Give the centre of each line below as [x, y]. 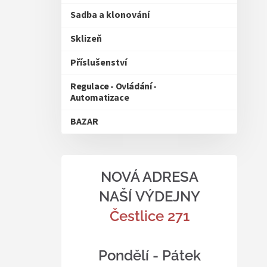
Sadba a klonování [110, 15]
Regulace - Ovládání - [114, 86]
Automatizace [100, 98]
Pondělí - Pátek [149, 255]
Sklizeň [86, 39]
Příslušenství [99, 63]
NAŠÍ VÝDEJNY [149, 196]
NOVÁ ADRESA [149, 177]
